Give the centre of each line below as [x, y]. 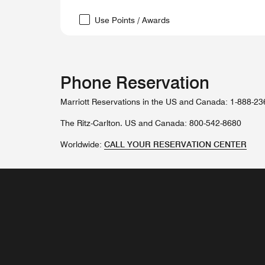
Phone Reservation [135, 83]
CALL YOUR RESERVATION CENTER [175, 144]
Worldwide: [82, 144]
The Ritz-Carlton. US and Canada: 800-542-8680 [151, 123]
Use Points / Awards [132, 20]
